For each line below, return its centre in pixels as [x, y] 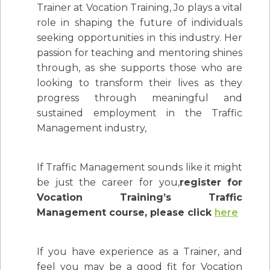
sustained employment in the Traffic [140, 113]
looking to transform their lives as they [140, 83]
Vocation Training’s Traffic [140, 198]
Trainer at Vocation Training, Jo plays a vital [140, 8]
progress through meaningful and [140, 98]
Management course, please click [126, 213]
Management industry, [92, 128]
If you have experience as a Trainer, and [140, 252]
